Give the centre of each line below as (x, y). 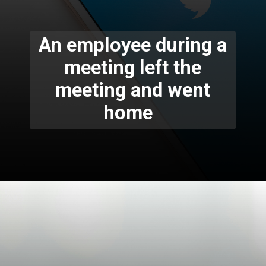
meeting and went (132, 90)
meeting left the (132, 67)
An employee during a (132, 45)
